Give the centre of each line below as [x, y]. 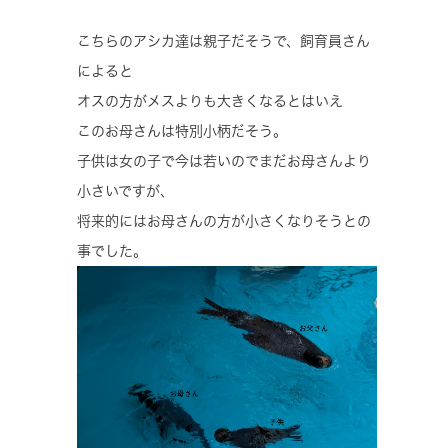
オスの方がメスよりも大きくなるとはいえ [210, 100]
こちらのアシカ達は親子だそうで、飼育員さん [223, 40]
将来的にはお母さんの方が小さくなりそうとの [224, 220]
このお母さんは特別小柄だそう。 [182, 130]
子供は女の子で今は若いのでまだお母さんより [224, 160]
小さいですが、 [125, 190]
